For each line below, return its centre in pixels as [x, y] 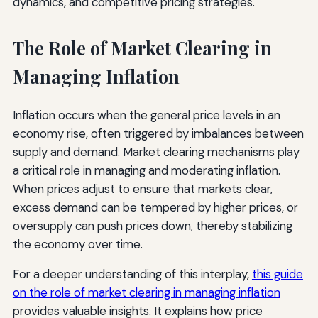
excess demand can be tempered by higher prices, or [155, 208]
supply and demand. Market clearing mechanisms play [156, 152]
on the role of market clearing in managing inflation [146, 293]
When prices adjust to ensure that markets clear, [142, 189]
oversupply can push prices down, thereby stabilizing [152, 226]
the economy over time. [77, 245]
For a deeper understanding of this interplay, [132, 274]
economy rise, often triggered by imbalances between [158, 134]
